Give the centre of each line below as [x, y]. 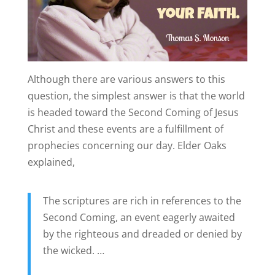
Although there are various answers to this [126, 79]
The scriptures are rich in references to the [142, 201]
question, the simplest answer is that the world [136, 96]
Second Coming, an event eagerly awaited [139, 218]
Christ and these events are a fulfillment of [125, 129]
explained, [51, 162]
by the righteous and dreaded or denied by [142, 234]
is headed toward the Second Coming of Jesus [133, 113]
